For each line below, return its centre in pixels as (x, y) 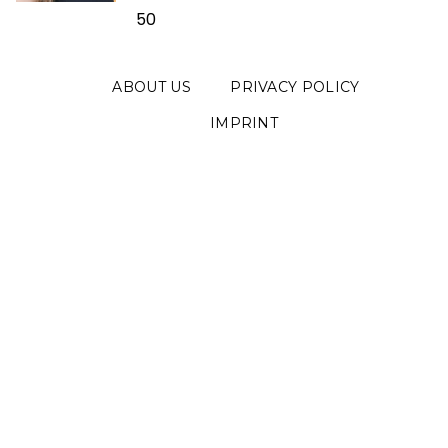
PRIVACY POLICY (295, 86)
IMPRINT (244, 122)
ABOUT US (151, 86)
